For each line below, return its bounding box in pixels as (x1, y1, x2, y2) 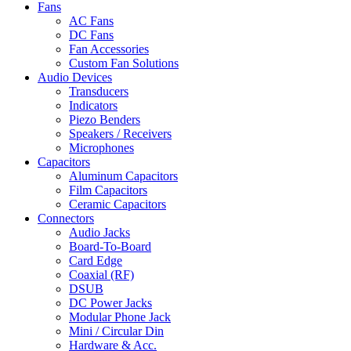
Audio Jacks (69, 226, 130, 239)
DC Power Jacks (69, 296, 152, 309)
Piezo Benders (69, 113, 140, 126)
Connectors (38, 212, 94, 225)
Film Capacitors (69, 183, 147, 197)
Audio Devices (38, 71, 112, 84)
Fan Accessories (69, 42, 149, 56)
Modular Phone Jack (69, 310, 171, 324)
